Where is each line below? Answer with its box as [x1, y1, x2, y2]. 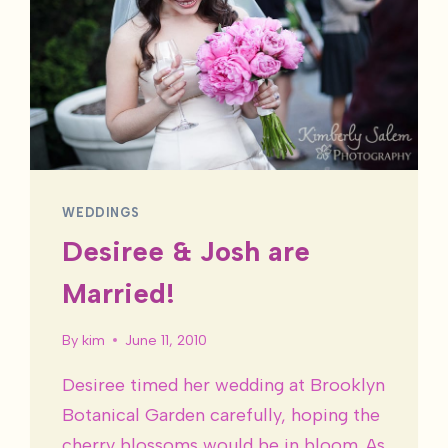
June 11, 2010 [124, 330, 207, 349]
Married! [62, 275, 176, 310]
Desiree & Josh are [62, 233, 311, 268]
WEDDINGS [62, 205, 140, 221]
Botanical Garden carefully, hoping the [62, 403, 381, 426]
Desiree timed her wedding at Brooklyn [62, 373, 386, 396]
